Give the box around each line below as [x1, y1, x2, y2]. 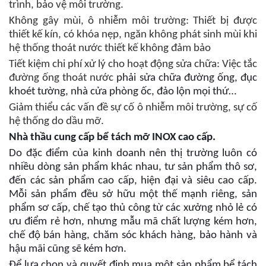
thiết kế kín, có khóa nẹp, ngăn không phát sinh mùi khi [9, 28, 257, 40]
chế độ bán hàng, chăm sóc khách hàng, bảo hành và [9, 229, 257, 241]
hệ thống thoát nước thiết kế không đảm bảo [9, 42, 211, 54]
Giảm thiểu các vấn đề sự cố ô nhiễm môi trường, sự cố [9, 102, 257, 113]
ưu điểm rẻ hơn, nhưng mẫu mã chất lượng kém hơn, [9, 216, 257, 227]
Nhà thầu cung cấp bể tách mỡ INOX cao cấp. [9, 131, 216, 143]
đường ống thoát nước [9, 72, 117, 84]
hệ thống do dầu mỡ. [9, 115, 104, 127]
